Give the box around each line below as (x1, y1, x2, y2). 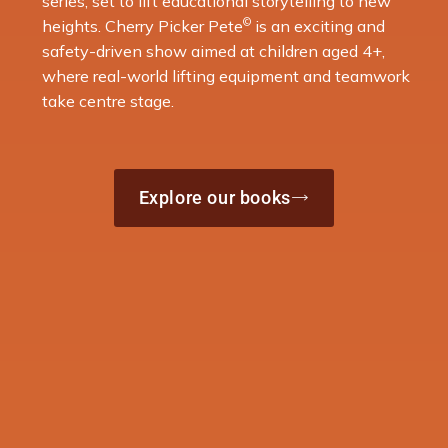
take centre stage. (42, 90, 175, 111)
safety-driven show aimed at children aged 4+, (42, 40, 386, 61)
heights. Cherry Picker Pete (42, 15, 244, 36)
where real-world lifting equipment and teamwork (42, 65, 411, 86)
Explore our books (138, 186, 291, 208)
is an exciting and (251, 15, 386, 36)
